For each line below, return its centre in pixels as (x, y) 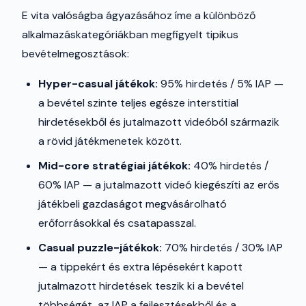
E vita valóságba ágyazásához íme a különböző (139, 15)
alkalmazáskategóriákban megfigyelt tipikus (130, 34)
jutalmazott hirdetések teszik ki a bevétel (141, 286)
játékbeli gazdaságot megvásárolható (133, 204)
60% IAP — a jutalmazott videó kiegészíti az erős (159, 185)
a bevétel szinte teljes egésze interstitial (138, 103)
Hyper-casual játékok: (98, 84)
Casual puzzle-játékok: (100, 248)
